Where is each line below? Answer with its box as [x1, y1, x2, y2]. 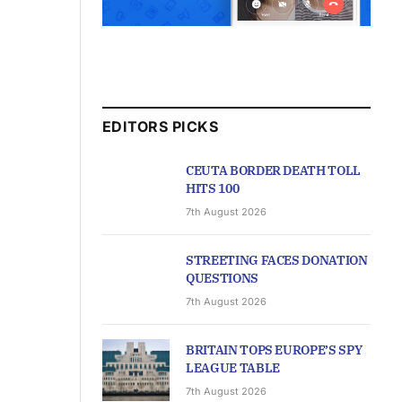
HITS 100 [186, 180, 240, 197]
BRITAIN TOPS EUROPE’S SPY [186, 342, 363, 359]
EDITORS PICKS [102, 118, 219, 136]
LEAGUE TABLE [186, 360, 280, 377]
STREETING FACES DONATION [186, 252, 368, 269]
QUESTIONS [186, 270, 258, 287]
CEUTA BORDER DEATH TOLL [186, 162, 361, 179]
